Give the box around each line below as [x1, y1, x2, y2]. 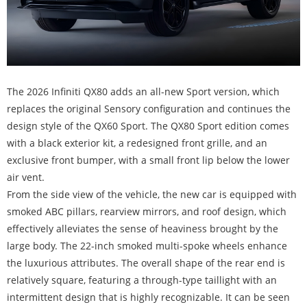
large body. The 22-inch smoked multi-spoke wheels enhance [7, 239, 287, 253]
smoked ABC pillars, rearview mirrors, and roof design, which [7, 205, 286, 219]
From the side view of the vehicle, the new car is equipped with [7, 188, 297, 201]
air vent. [7, 171, 45, 184]
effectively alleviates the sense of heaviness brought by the [7, 222, 278, 236]
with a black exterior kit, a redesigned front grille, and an [7, 136, 267, 150]
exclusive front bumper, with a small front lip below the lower [7, 153, 290, 167]
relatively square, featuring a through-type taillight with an [7, 273, 277, 287]
